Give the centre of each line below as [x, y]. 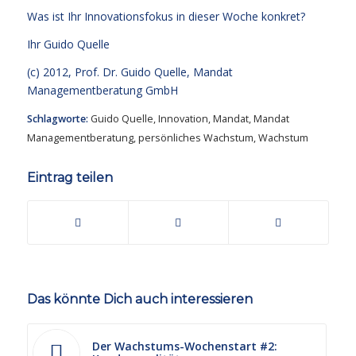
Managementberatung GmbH [102, 90]
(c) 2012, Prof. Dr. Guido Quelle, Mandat [130, 72]
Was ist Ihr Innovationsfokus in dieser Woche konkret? [166, 17]
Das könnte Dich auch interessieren [139, 299]
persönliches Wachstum [195, 137]
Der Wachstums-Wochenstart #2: [184, 346]
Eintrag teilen [70, 177]
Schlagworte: [57, 118]
